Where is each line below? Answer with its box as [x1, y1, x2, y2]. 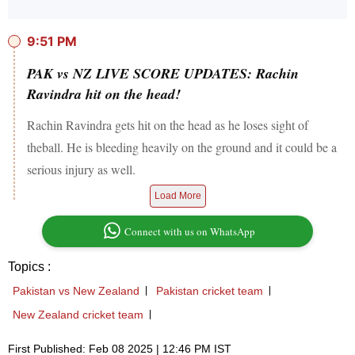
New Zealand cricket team [13, 308, 143, 322]
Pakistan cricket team [156, 284, 263, 298]
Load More [154, 190, 201, 202]
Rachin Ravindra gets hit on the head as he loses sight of [27, 116, 308, 134]
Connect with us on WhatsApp [124, 224, 256, 239]
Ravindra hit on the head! [27, 84, 181, 105]
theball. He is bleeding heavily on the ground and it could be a [27, 139, 337, 156]
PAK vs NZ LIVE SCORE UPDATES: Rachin [27, 63, 299, 84]
